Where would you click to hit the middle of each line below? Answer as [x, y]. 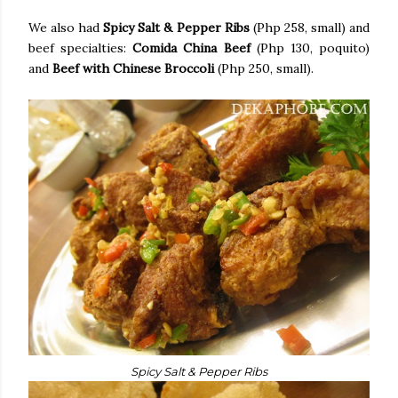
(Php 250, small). [264, 68]
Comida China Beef [195, 48]
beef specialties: [81, 48]
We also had [66, 27]
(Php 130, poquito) [313, 48]
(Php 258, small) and [310, 27]
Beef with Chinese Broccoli [133, 68]
